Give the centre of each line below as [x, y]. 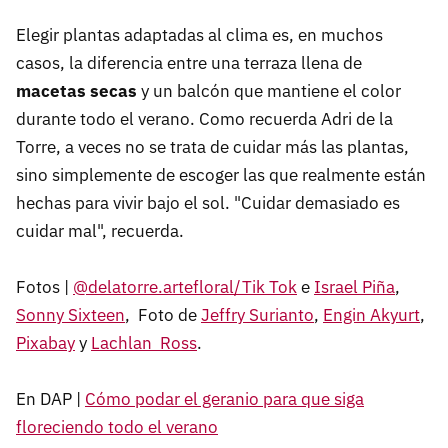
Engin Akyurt [371, 314]
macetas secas [76, 90]
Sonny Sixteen [70, 314]
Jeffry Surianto [257, 314]
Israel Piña [354, 286]
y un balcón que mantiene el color [269, 90]
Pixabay [45, 342]
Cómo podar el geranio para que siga [224, 398]
